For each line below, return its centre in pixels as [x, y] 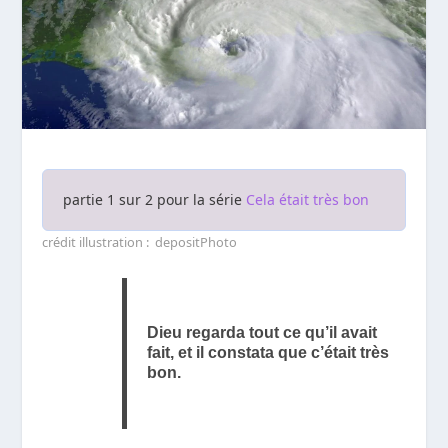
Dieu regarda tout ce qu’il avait [262, 333]
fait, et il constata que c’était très [268, 353]
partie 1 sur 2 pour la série [155, 200]
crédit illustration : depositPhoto [141, 242]
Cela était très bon [308, 200]
